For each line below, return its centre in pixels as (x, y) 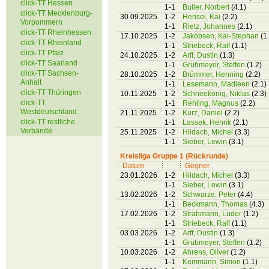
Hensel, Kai (202, 17)
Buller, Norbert (207, 7)
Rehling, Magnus (211, 103)
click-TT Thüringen (51, 92)
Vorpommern (41, 22)
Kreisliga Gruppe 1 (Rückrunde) (174, 156)
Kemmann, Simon (213, 262)
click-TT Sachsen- (50, 73)
